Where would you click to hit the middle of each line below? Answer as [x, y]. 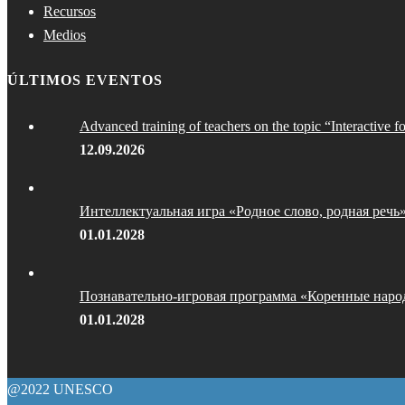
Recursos [70, 11]
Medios [65, 34]
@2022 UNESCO [60, 390]
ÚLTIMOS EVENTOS [85, 80]
